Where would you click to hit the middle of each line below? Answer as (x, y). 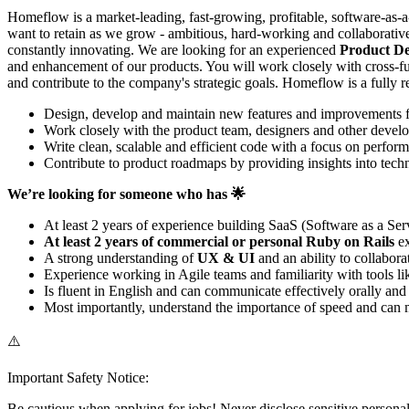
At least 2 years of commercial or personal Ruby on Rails (221, 242)
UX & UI (228, 258)
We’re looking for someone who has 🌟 (126, 194)
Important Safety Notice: (78, 378)
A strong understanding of (121, 258)
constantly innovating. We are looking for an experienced (172, 50)
